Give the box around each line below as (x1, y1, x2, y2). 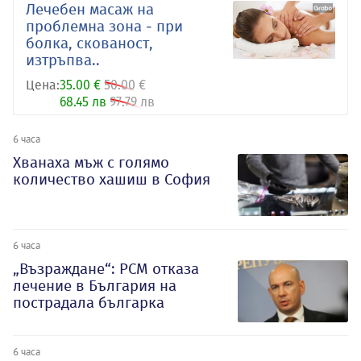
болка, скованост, (26, 34, 153, 53)
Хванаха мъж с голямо (13, 153, 169, 172)
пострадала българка (13, 293, 164, 312)
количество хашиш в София (13, 170, 210, 189)
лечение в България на (13, 276, 176, 295)
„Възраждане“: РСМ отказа (13, 259, 199, 278)
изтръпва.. (26, 51, 100, 70)
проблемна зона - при (26, 17, 183, 36)
